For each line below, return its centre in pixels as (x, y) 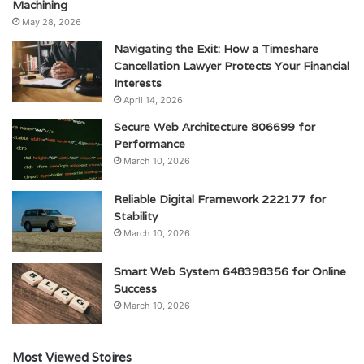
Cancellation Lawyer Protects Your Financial (232, 65)
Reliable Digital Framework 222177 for (220, 199)
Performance (149, 143)
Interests (138, 82)
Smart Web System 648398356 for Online (230, 271)
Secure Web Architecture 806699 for (214, 126)
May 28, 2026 (52, 22)
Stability (136, 216)
